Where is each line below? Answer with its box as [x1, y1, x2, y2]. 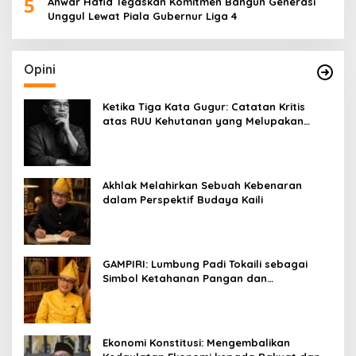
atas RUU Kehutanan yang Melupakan [103, 114, 304, 127]
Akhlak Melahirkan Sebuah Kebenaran [103, 178, 302, 192]
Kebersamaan [103, 285, 176, 299]
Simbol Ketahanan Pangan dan [103, 271, 267, 284]
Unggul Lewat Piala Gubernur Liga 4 [48, 9, 237, 22]
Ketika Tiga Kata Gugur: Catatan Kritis [103, 99, 305, 113]
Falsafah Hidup [103, 128, 184, 141]
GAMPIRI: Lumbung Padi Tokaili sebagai [103, 257, 308, 270]
